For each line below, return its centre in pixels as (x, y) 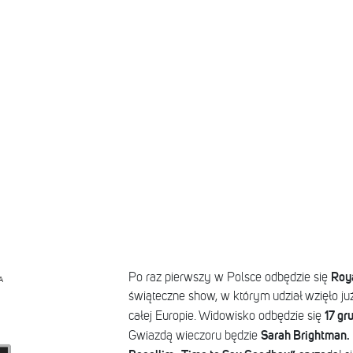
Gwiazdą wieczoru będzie (194, 336)
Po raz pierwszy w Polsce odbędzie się (229, 278)
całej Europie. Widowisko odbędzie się (226, 316)
